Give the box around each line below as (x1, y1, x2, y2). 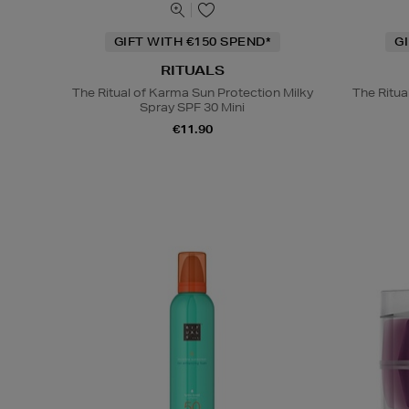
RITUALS (160, 61, 225, 79)
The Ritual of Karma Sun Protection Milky (71, 84, 313, 100)
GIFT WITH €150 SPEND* (113, 33, 271, 49)
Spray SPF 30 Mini (140, 99, 246, 115)
